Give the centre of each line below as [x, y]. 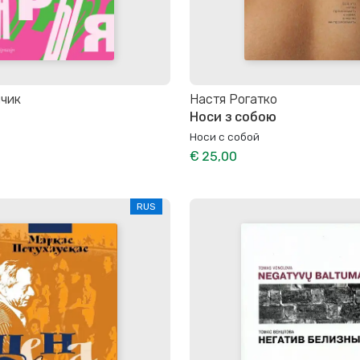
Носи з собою [233, 117]
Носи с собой [225, 136]
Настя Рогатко [233, 99]
